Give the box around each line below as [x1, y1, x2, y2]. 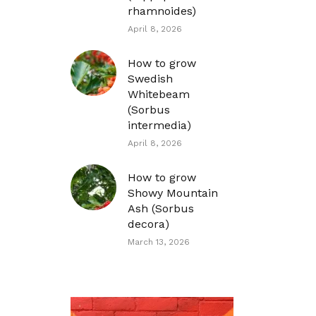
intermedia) [128, 119, 191, 132]
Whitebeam [128, 87, 190, 101]
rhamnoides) [128, 4, 196, 18]
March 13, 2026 [128, 237, 190, 247]
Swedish [128, 72, 173, 85]
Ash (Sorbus [128, 202, 194, 215]
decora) [128, 217, 169, 231]
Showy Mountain [128, 186, 218, 200]
